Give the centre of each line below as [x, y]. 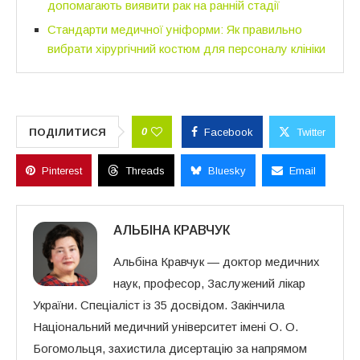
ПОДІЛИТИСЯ [67, 132]
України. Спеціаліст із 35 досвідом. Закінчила [159, 305]
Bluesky [227, 170]
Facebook [229, 132]
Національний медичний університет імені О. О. [166, 326]
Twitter [311, 132]
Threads [145, 170]
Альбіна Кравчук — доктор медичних [217, 261]
